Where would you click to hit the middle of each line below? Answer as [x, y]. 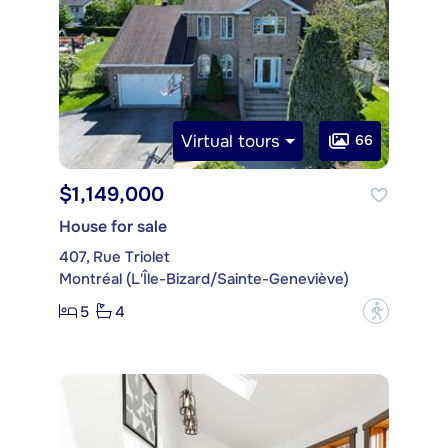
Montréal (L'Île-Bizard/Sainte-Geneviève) [204, 279]
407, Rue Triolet [114, 257]
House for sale [113, 227]
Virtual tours [231, 141]
